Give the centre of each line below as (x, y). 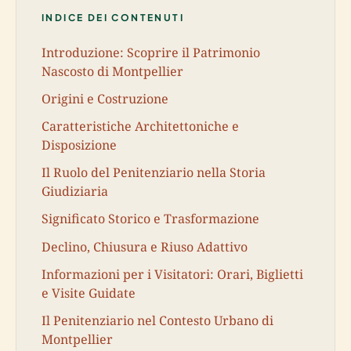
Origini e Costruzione (105, 98)
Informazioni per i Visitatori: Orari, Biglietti (172, 274)
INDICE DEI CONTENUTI (113, 18)
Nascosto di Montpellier (112, 71)
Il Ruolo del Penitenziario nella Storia (154, 173)
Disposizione (79, 145)
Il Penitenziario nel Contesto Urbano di (157, 320)
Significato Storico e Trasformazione (150, 219)
